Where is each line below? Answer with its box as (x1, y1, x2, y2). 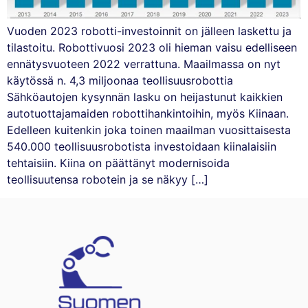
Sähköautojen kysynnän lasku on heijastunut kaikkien (7, 90, 283, 104)
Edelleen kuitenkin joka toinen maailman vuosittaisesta (7, 123, 291, 137)
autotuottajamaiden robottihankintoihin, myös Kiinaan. (7, 107, 289, 121)
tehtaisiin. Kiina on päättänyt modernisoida (7, 156, 230, 170)
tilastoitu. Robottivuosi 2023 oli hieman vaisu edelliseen (7, 41, 297, 55)
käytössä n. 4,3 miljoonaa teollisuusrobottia (7, 74, 233, 88)
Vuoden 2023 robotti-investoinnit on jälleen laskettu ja (7, 24, 291, 38)
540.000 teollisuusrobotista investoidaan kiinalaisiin (7, 140, 276, 154)
